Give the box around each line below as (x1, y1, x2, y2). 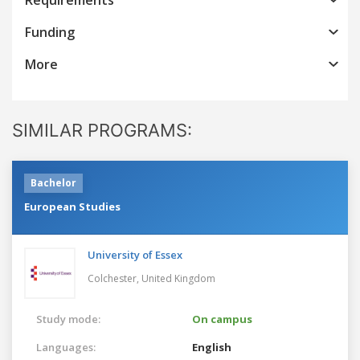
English (192, 339, 231, 354)
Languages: (36, 339, 96, 354)
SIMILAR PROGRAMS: (12, 119, 192, 141)
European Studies (24, 198, 121, 214)
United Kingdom (141, 271, 215, 285)
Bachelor (31, 175, 76, 190)
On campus (192, 311, 252, 326)
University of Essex (88, 247, 182, 262)
